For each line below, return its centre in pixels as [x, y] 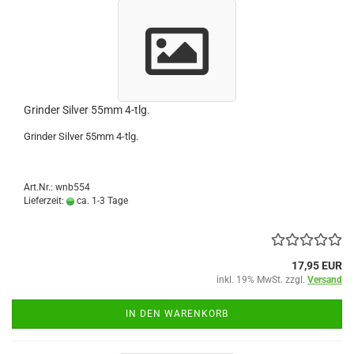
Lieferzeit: [45, 200]
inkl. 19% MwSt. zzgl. [262, 279]
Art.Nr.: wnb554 [57, 187]
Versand [325, 279]
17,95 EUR [317, 265]
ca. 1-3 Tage [101, 200]
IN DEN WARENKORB [177, 313]
